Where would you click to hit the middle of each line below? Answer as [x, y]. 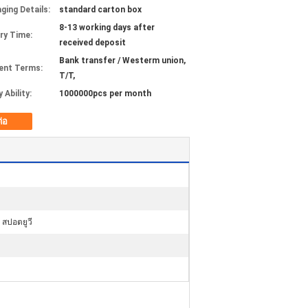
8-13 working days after [107, 27]
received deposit [92, 43]
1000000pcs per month [105, 93]
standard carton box [100, 10]
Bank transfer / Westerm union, [122, 60]
